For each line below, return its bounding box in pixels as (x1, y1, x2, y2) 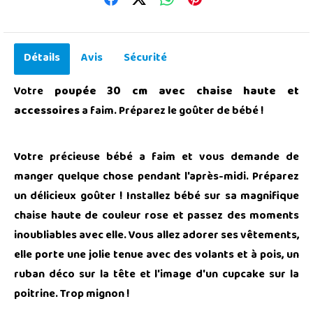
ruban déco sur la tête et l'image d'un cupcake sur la (14, 263, 299, 286)
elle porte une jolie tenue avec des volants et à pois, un (14, 244, 299, 267)
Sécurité (124, 47, 167, 70)
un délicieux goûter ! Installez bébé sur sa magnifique (14, 185, 299, 208)
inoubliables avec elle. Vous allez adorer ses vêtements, (14, 224, 299, 247)
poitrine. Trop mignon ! (14, 283, 129, 306)
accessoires (14, 100, 80, 123)
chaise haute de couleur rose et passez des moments (14, 205, 299, 228)
